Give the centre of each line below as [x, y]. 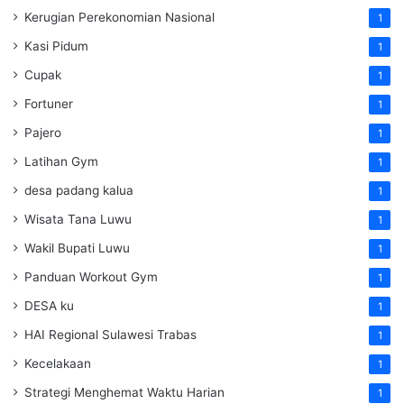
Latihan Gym [61, 162]
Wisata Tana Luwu [78, 220]
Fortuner [49, 104]
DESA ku [49, 306]
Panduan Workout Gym [91, 277]
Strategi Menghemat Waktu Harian [124, 393]
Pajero [43, 133]
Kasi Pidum [56, 46]
